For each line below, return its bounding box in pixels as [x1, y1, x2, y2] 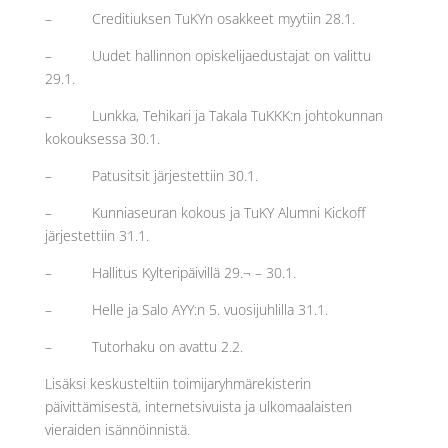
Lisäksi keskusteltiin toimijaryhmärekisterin [44, 374, 311, 393]
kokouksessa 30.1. [44, 129, 160, 148]
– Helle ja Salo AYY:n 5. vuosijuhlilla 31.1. [44, 300, 328, 319]
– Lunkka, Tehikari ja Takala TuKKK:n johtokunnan [44, 106, 383, 125]
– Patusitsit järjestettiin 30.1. [44, 166, 258, 185]
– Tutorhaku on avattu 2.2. [44, 337, 243, 356]
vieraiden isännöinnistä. [44, 420, 190, 439]
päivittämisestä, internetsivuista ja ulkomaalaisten [44, 397, 352, 416]
